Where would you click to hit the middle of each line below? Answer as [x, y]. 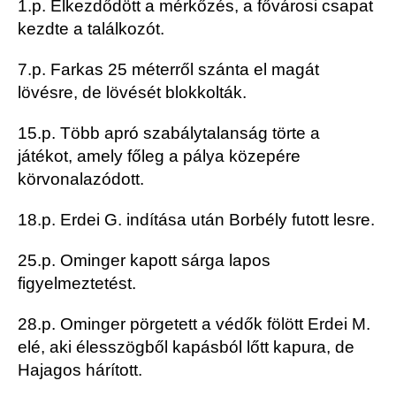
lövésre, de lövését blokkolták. [132, 93]
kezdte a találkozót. [91, 29]
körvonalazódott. [81, 179]
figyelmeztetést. [77, 284]
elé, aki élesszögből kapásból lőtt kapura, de [186, 347]
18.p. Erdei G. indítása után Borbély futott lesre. [196, 220]
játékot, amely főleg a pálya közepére [159, 156]
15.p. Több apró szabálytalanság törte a [169, 133]
